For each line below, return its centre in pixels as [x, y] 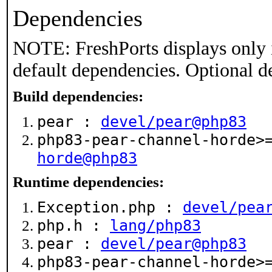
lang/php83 [155, 225]
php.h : [73, 225]
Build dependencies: [78, 96]
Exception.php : [110, 207]
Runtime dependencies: [88, 182]
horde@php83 [87, 158]
